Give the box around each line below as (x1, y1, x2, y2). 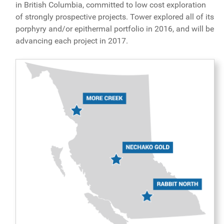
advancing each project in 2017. (15, 35, 128, 45)
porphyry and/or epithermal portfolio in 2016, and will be (15, 23, 214, 33)
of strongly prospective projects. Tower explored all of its (15, 11, 214, 21)
